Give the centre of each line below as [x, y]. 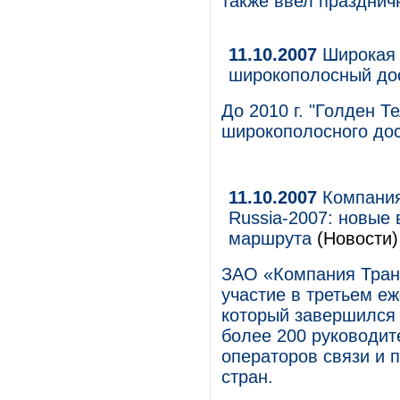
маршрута [270, 238]
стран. [247, 377]
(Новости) [355, 238]
